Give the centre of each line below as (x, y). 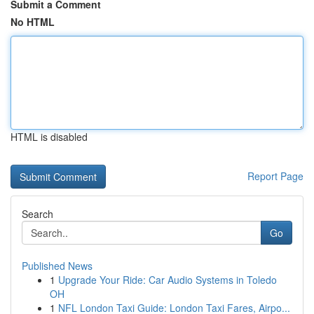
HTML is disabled (49, 137)
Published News (57, 266)
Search (37, 214)
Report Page (275, 176)
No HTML (33, 22)
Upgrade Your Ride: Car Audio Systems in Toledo (168, 280)
